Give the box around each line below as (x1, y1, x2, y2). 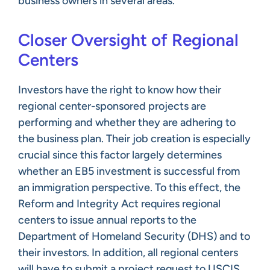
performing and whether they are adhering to (18, 115, 236, 129)
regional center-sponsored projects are (18, 99, 206, 113)
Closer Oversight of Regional (18, 29, 239, 50)
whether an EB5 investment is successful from (18, 164, 240, 178)
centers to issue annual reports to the (18, 213, 196, 227)
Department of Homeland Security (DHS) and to (18, 229, 250, 243)
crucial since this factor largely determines (18, 148, 222, 162)
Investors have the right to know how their (18, 83, 221, 96)
